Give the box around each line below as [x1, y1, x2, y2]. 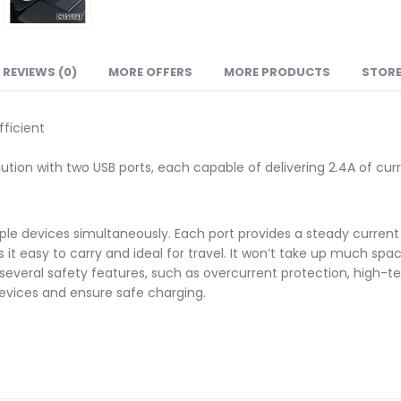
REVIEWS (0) [3, 63, 77, 81]
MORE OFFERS [108, 63, 192, 81]
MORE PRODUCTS [224, 63, 330, 81]
